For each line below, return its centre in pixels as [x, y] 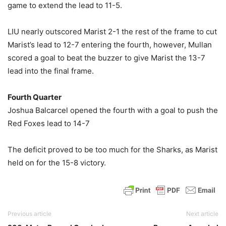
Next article [202, 214]
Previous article [30, 214]
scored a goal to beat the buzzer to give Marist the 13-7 [106, 58]
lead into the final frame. [51, 71]
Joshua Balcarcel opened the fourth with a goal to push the [113, 110]
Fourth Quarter [35, 97]
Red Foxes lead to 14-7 [49, 123]
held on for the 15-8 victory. [57, 163]
